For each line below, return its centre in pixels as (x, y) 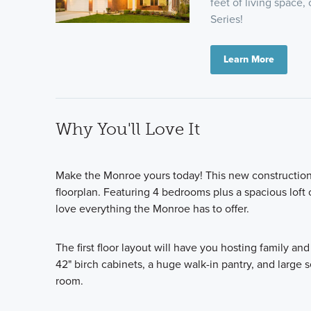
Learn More (249, 59)
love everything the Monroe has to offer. (152, 208)
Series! (227, 19)
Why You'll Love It (128, 128)
